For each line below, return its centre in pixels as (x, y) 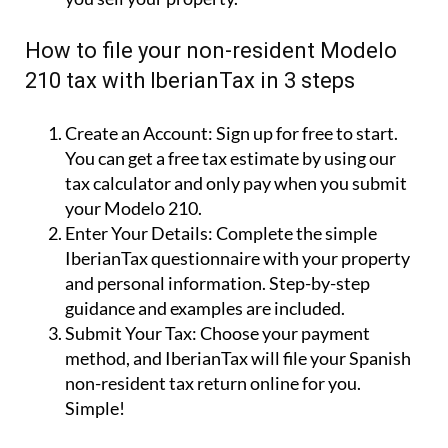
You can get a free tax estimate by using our (230, 157)
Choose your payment (283, 332)
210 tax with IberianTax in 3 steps (190, 80)
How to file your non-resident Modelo (211, 50)
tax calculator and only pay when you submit (236, 182)
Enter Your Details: (139, 232)
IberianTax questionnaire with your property (237, 257)
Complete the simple (295, 232)
